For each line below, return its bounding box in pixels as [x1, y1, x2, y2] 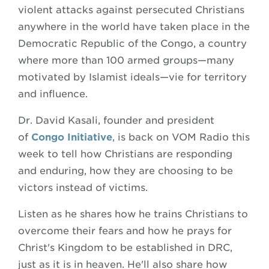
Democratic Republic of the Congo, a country [18, 37, 247, 49]
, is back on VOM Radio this [112, 131, 250, 143]
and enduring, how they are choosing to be [18, 165, 233, 177]
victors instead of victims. [18, 181, 148, 193]
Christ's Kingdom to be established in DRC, [18, 241, 232, 253]
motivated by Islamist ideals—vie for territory [18, 71, 247, 83]
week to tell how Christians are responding [18, 148, 232, 160]
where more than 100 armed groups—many [18, 54, 234, 66]
